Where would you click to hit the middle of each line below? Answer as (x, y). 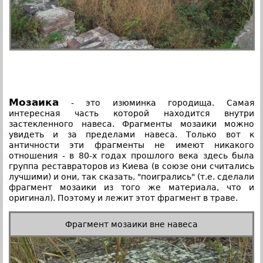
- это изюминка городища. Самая (156, 102)
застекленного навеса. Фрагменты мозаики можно (131, 124)
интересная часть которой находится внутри (131, 113)
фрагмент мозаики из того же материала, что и (131, 187)
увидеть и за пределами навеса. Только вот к (131, 134)
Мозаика (34, 102)
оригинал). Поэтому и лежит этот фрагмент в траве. (123, 198)
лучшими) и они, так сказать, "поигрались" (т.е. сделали (131, 176)
